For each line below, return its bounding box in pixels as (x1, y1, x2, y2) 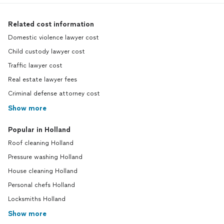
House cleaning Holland (8, 167, 77, 174)
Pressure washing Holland (8, 153, 82, 160)
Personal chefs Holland (8, 181, 75, 188)
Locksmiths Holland (8, 195, 65, 202)
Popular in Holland (8, 125, 70, 134)
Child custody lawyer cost (8, 48, 85, 55)
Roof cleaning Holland (8, 139, 73, 146)
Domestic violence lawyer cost (8, 34, 99, 41)
